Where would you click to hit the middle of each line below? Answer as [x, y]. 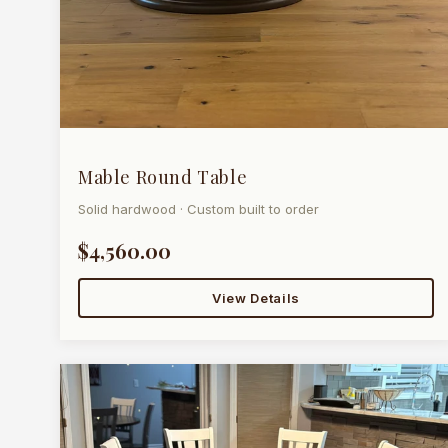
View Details [256, 298]
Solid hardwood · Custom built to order [198, 209]
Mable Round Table [163, 177]
